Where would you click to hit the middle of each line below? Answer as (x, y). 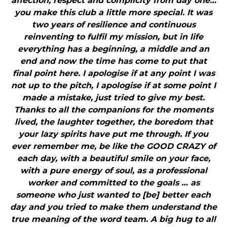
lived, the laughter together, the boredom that (113, 122)
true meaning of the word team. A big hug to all (113, 219)
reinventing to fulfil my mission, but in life (113, 37)
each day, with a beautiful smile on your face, (113, 159)
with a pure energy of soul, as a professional (113, 171)
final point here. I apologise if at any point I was (113, 73)
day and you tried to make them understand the (113, 207)
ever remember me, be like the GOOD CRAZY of (113, 146)
